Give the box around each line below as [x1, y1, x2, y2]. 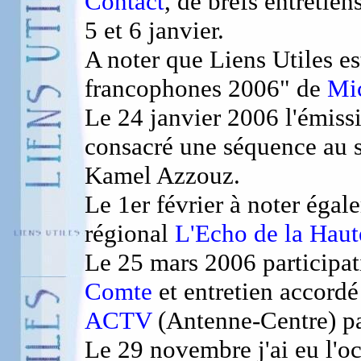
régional [85, 219, 175, 247]
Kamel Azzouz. [85, 161, 240, 189]
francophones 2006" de [85, 74, 327, 102]
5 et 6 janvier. [85, 16, 224, 44]
